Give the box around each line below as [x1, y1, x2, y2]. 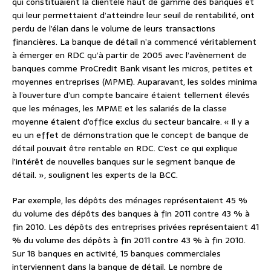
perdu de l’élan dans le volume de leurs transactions [12, 22, 215, 36]
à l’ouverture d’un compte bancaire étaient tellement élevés [12, 88, 250, 102]
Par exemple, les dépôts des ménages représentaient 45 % [12, 194, 247, 207]
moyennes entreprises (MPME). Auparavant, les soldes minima [12, 75, 257, 89]
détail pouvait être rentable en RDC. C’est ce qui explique [12, 142, 238, 155]
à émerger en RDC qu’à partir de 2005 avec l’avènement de [12, 48, 247, 62]
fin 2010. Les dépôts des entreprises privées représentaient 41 [12, 220, 259, 234]
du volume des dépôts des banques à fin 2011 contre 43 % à [12, 207, 250, 221]
